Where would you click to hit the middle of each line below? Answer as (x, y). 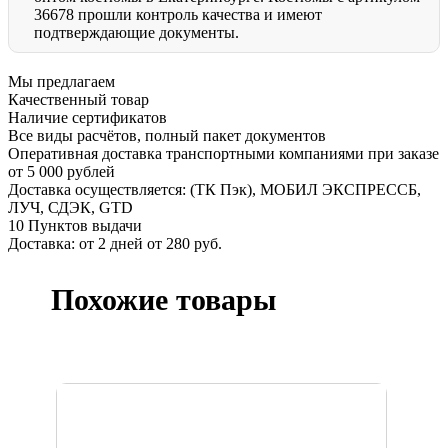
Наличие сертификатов (87, 118)
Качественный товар (78, 100)
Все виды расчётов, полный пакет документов (167, 136)
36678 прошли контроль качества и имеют (178, 15)
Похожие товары (164, 300)
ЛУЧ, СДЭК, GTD (70, 208)
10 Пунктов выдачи (75, 226)
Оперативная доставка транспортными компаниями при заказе (223, 154)
